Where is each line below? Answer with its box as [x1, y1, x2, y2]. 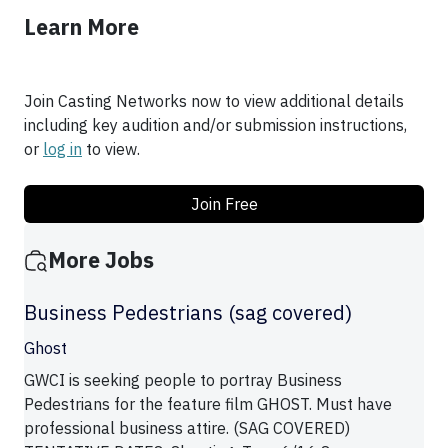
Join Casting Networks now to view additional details [24, 91, 404, 112]
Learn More [24, 13, 139, 42]
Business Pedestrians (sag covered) [24, 299, 352, 327]
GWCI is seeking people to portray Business [24, 370, 342, 391]
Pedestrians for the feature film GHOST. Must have [24, 394, 392, 415]
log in [43, 139, 82, 160]
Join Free [190, 194, 258, 215]
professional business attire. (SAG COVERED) [24, 418, 350, 439]
